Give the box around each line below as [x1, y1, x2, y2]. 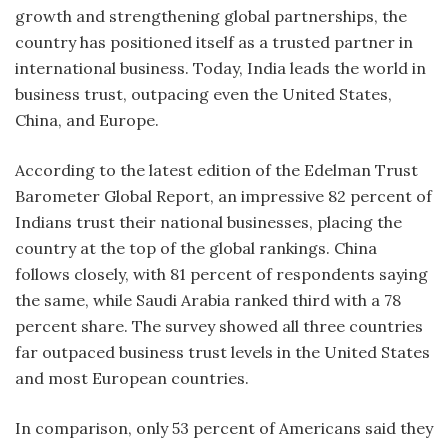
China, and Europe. [15, 109, 163, 130]
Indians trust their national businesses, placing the [15, 211, 402, 232]
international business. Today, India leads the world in [15, 57, 426, 78]
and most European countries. [15, 367, 253, 388]
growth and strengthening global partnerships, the [15, 5, 407, 26]
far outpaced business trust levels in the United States [15, 341, 430, 362]
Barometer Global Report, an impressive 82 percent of [15, 185, 432, 206]
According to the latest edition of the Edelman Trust [15, 159, 418, 180]
